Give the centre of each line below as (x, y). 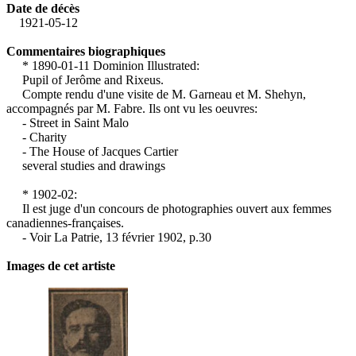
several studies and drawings (86, 166)
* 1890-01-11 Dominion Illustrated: (103, 66)
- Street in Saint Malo (68, 123)
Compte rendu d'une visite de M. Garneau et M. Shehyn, (156, 95)
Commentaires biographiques (86, 52)
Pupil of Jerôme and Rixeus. (85, 80)
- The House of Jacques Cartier (92, 152)
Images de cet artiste (61, 266)
